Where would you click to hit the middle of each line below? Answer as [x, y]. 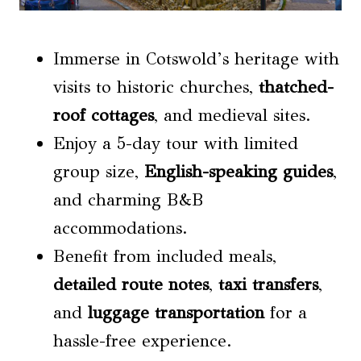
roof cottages [104, 115]
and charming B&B [129, 199]
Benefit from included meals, [165, 256]
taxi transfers [268, 284]
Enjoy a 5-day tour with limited [176, 143]
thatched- [296, 87]
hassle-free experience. [143, 340]
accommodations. [120, 228]
